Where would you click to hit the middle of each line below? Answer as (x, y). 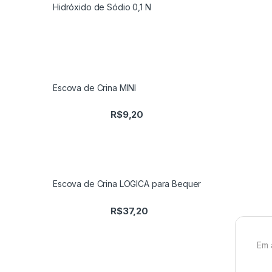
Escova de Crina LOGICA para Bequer (127, 184)
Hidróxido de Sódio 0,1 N (102, 7)
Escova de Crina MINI (95, 88)
